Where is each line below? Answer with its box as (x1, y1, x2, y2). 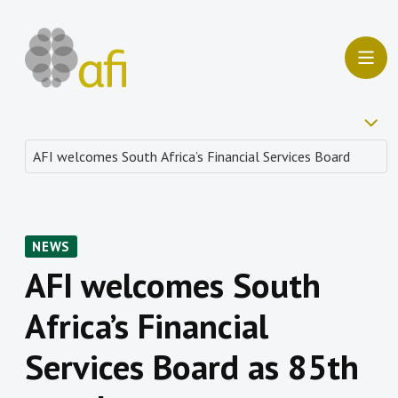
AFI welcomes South (25, 262, 321, 308)
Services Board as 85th (25, 344, 359, 390)
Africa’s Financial (25, 303, 268, 349)
